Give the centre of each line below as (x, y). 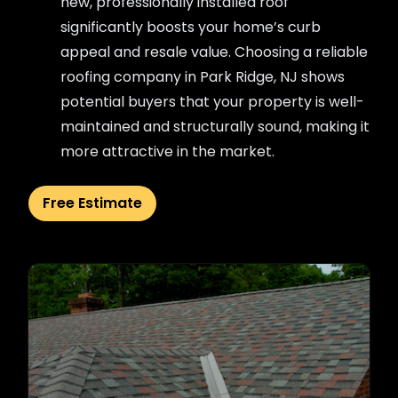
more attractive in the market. (167, 151)
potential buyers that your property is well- (212, 102)
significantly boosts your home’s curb (191, 27)
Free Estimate (92, 203)
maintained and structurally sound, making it (215, 127)
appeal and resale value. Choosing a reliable (214, 52)
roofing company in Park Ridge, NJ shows (203, 77)
